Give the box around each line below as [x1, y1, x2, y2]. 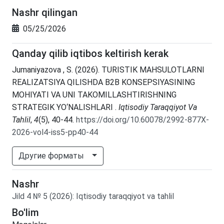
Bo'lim [12, 206, 39, 218]
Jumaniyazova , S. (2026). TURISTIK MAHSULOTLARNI [12, 64, 204, 74]
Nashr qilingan [12, 6, 77, 18]
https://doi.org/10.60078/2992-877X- [76, 114, 209, 124]
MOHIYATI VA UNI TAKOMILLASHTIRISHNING [12, 89, 176, 99]
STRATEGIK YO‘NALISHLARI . [12, 102, 118, 112]
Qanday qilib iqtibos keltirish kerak [12, 47, 168, 59]
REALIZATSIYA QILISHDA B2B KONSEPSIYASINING [12, 77, 195, 87]
